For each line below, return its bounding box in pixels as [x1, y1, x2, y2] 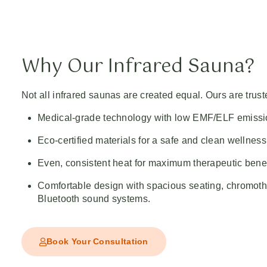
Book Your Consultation [46, 237, 148, 247]
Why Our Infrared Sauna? [21, 51, 254, 83]
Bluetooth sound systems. [38, 194, 151, 204]
